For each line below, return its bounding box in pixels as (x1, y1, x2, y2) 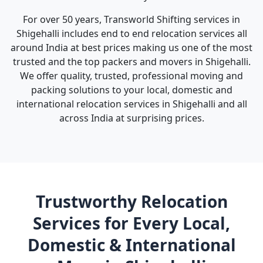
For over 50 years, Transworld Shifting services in (23, 13, 240, 26)
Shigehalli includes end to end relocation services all (16, 27, 247, 40)
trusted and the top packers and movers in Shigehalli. (12, 55, 251, 68)
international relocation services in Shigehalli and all (16, 97, 247, 110)
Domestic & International (27, 234, 236, 256)
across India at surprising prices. (59, 112, 204, 124)
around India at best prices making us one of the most (11, 41, 252, 54)
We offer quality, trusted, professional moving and (20, 69, 243, 82)
